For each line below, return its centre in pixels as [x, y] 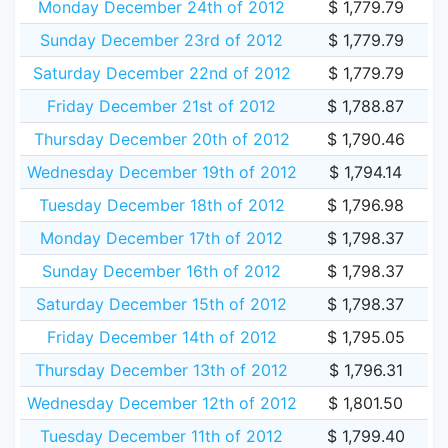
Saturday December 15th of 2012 [161, 304]
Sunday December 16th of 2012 [161, 271]
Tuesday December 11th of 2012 [161, 436]
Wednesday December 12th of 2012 [161, 403]
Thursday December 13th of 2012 [161, 370]
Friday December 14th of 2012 [161, 337]
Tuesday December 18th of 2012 [161, 205]
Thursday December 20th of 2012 [161, 139]
